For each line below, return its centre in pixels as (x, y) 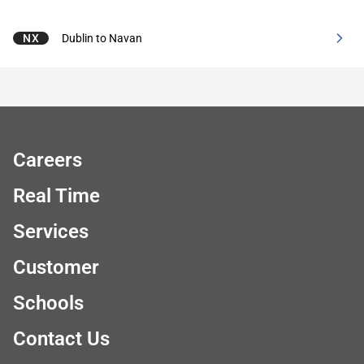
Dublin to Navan (102, 38)
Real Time (56, 196)
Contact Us (61, 339)
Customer (56, 267)
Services (51, 232)
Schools (48, 303)
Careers (48, 160)
